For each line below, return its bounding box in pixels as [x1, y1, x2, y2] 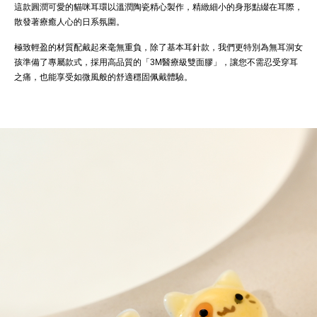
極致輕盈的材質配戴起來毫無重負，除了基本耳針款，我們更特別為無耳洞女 [14, 42, 303, 52]
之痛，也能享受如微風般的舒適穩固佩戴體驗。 [14, 72, 192, 82]
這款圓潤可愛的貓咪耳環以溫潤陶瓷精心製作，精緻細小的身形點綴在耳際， [14, 2, 303, 12]
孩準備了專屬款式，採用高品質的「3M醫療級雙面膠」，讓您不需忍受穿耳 [14, 57, 298, 67]
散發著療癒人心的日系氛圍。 [14, 17, 125, 27]
